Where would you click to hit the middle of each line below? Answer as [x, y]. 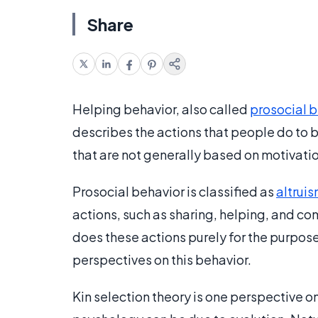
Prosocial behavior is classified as [174, 192]
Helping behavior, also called [161, 109]
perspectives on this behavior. [162, 260]
